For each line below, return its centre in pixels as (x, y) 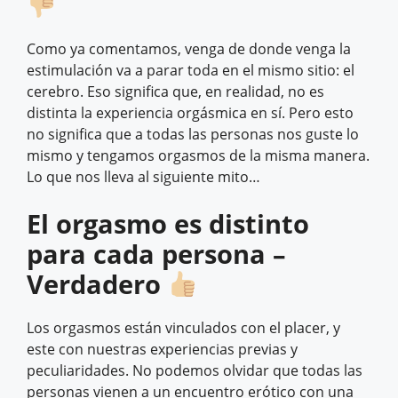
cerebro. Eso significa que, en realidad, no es (175, 92)
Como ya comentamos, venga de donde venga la (189, 49)
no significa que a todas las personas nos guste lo (193, 135)
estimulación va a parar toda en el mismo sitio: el (191, 71)
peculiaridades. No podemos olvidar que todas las (195, 371)
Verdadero (94, 284)
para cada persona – (156, 254)
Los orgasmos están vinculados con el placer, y (183, 328)
